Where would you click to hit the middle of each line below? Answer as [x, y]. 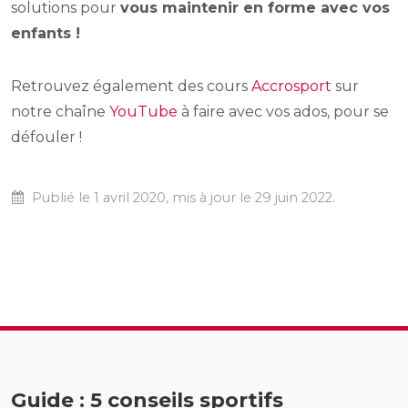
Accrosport [291, 87]
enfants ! [46, 34]
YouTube [143, 112]
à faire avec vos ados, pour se [283, 112]
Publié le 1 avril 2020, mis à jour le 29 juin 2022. [182, 198]
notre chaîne [60, 112]
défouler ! [46, 138]
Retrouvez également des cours [131, 87]
